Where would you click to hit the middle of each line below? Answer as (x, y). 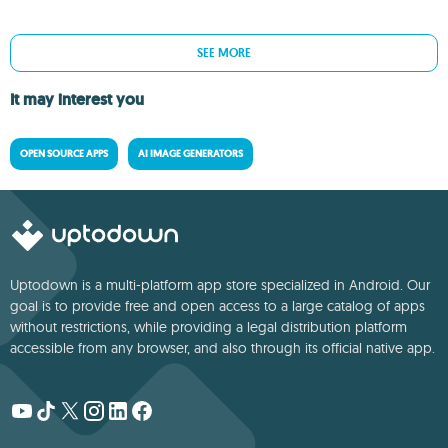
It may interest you (77, 99)
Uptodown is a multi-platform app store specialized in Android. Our (220, 285)
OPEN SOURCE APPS (64, 153)
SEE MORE (224, 53)
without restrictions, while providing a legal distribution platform (208, 327)
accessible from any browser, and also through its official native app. (222, 348)
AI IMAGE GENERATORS (190, 153)
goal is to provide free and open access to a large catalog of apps (217, 306)
